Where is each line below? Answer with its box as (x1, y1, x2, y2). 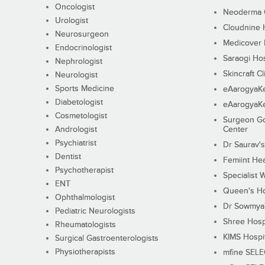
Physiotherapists (54, 247, 115, 257)
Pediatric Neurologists (54, 206, 135, 216)
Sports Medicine (54, 84, 114, 94)
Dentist (54, 152, 81, 162)
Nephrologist (54, 57, 102, 67)
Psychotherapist (54, 166, 114, 176)
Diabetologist (54, 98, 103, 108)
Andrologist (54, 125, 97, 135)
